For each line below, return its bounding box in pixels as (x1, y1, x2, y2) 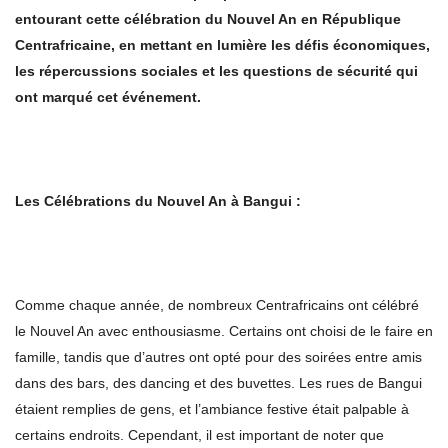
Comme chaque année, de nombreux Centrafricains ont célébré (15, 297, 419, 314)
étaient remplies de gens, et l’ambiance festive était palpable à (15, 401, 409, 418)
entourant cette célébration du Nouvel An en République (15, 11, 401, 28)
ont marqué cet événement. (15, 89, 201, 106)
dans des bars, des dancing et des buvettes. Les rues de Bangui (15, 375, 422, 392)
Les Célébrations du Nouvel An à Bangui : (15, 193, 301, 210)
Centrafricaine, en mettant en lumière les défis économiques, (15, 37, 430, 54)
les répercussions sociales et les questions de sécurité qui (15, 63, 418, 80)
